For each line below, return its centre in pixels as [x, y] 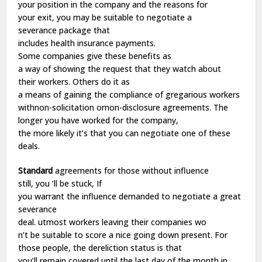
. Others [85, 82]
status [143, 248]
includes [35, 43]
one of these [205, 133]
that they [153, 69]
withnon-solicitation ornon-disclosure [91, 107]
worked [96, 120]
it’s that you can [108, 133]
